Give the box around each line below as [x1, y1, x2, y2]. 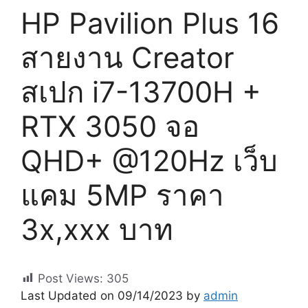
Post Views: [38, 271, 103, 285]
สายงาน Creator [21, 39, 234, 75]
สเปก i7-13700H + [21, 74, 261, 109]
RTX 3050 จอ [21, 108, 199, 144]
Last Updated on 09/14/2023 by [21, 288, 203, 302]
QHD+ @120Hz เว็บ [21, 142, 278, 178]
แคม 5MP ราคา [21, 177, 224, 212]
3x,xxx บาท [21, 211, 173, 247]
